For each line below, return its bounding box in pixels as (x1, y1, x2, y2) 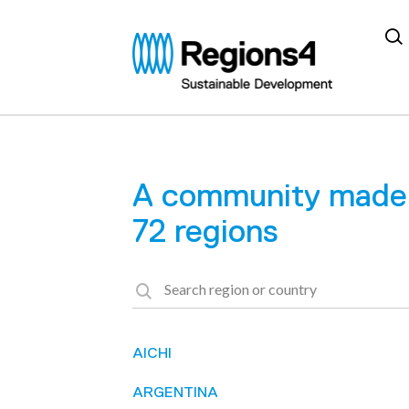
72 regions (132, 213, 279, 249)
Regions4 (131, 34, 209, 56)
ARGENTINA (132, 383, 219, 400)
